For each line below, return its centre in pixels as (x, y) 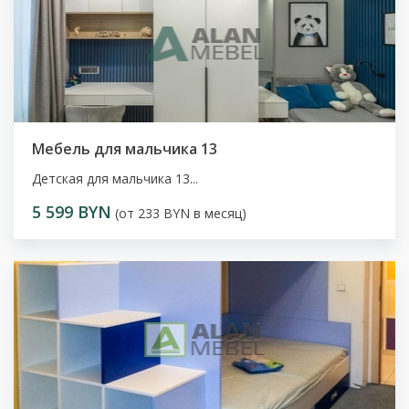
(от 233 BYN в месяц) (179, 214)
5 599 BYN (72, 212)
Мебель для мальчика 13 (125, 149)
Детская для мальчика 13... (115, 179)
